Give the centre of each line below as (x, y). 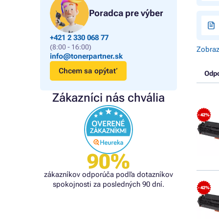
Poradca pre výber (126, 13)
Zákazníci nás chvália (109, 98)
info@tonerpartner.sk (86, 56)
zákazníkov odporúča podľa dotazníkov (109, 175)
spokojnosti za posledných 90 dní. (109, 184)
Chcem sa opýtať (88, 71)
